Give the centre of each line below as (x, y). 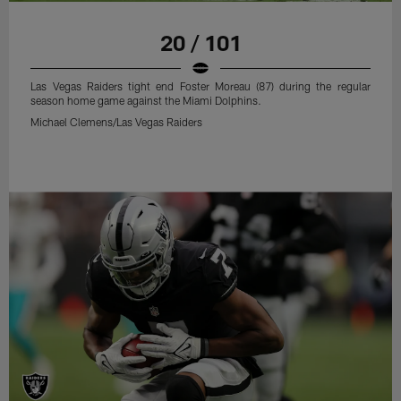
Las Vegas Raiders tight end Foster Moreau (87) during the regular (200, 86)
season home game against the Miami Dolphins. (146, 101)
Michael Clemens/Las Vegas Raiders (117, 122)
